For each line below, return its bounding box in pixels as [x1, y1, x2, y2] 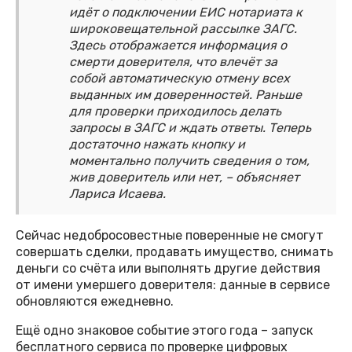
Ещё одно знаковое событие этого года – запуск [16, 323, 313, 339]
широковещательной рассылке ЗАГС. [69, 21, 297, 37]
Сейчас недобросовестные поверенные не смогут [16, 228, 324, 244]
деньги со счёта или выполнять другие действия [16, 261, 321, 277]
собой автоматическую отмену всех [69, 71, 290, 86]
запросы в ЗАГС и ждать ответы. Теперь [69, 120, 311, 136]
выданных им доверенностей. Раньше [69, 87, 302, 103]
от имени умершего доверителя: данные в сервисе [16, 277, 330, 293]
